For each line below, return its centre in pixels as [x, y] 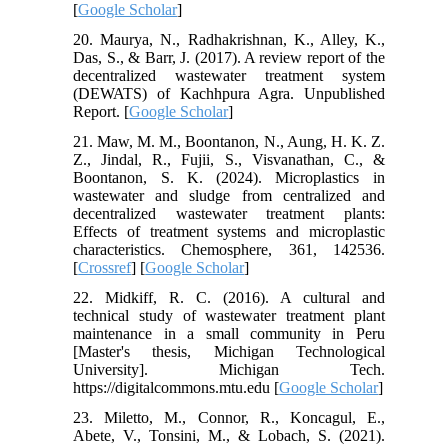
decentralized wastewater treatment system [229, 75]
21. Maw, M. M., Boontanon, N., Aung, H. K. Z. [229, 141]
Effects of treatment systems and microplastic [229, 231]
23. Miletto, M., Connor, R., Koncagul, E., [229, 417]
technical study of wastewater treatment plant [229, 315]
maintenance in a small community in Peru [229, 333]
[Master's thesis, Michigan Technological [229, 351]
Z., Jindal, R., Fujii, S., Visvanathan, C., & [229, 159]
